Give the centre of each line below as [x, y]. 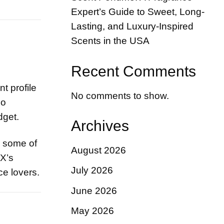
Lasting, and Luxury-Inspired [132, 26]
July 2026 [92, 170]
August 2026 [98, 150]
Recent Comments [133, 71]
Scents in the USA [110, 40]
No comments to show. [120, 95]
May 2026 [92, 210]
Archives [100, 126]
